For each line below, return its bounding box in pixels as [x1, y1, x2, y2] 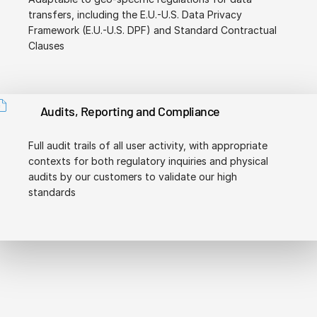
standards [28, 185, 76, 198]
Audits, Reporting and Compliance [40, 103, 220, 119]
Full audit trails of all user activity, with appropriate [28, 139, 267, 151]
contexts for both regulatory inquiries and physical [28, 154, 268, 167]
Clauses [28, 39, 64, 52]
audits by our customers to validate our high [28, 170, 237, 183]
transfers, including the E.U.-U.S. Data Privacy [28, 8, 242, 21]
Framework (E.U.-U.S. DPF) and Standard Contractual [28, 23, 277, 36]
